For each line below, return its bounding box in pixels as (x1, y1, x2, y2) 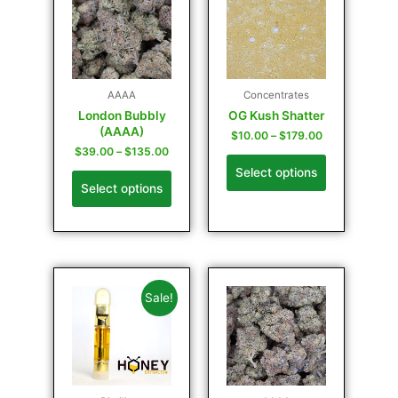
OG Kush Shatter (228, 108, 324, 123)
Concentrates (243, 89, 309, 102)
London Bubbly (77, 108, 166, 123)
